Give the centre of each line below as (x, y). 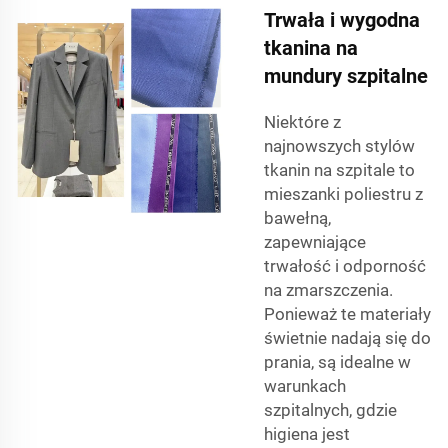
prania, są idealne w (337, 362)
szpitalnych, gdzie (330, 410)
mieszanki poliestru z (343, 194)
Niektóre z (302, 122)
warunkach (305, 386)
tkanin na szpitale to (339, 170)
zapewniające (315, 242)
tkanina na (311, 48)
